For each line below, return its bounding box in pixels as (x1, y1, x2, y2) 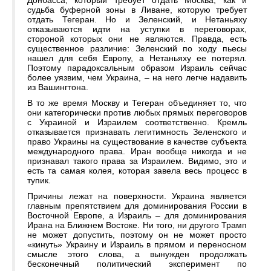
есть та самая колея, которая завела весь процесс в (27, 166, 247, 176)
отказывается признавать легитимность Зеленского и (27, 127, 247, 137)
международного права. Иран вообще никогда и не (27, 146, 247, 157)
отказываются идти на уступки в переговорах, (27, 24, 247, 34)
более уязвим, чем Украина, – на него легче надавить (27, 73, 247, 83)
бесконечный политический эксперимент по (27, 259, 247, 269)
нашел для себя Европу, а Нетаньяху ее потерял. (27, 53, 247, 64)
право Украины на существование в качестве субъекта (27, 137, 247, 147)
